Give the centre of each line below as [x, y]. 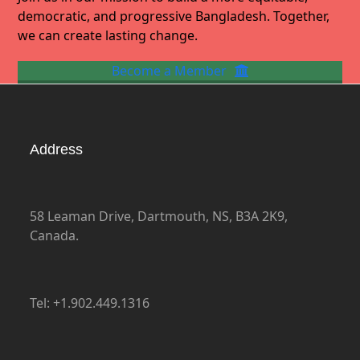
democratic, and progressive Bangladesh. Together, [174, 16]
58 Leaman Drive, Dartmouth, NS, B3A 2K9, [159, 217]
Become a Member [169, 71]
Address [57, 150]
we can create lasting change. [108, 36]
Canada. [55, 236]
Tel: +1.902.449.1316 [90, 303]
